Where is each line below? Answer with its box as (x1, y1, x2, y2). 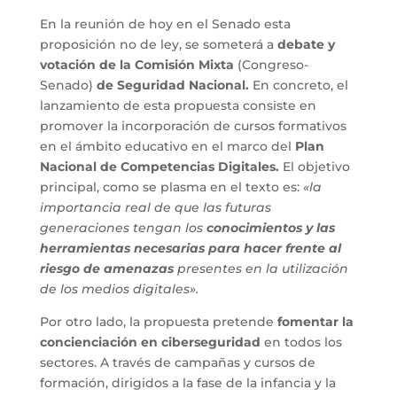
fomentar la (276, 313, 354, 330)
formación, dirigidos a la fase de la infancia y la (39, 374, 336, 391)
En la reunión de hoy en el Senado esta (39, 15, 291, 32)
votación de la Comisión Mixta (39, 56, 234, 73)
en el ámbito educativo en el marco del (39, 137, 295, 154)
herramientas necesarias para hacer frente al (39, 239, 341, 256)
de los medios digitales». (39, 280, 198, 297)
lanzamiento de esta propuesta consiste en (39, 97, 316, 113)
